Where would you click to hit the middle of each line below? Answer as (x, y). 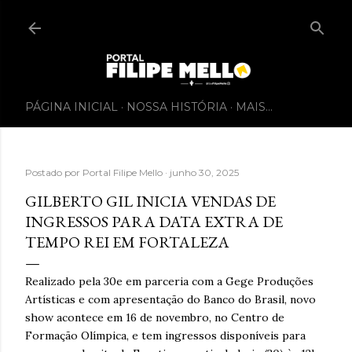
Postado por (54, 172)
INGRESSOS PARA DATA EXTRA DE (154, 221)
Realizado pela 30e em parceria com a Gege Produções (169, 281)
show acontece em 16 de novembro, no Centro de (155, 317)
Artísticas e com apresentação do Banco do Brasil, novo (170, 299)
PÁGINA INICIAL (71, 106)
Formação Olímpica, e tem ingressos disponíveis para (165, 335)
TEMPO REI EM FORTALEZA (127, 242)
